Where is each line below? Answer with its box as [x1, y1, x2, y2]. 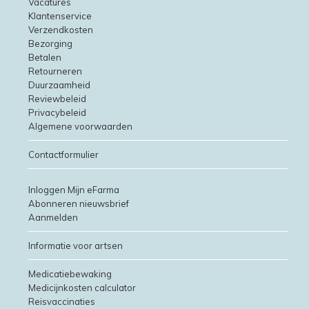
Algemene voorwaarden [28, 121, 132, 132]
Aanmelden [28, 212, 78, 223]
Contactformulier [28, 149, 99, 161]
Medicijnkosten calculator [28, 282, 136, 294]
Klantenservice [28, 10, 92, 22]
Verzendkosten [28, 24, 93, 36]
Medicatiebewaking [28, 268, 112, 280]
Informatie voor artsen [28, 240, 123, 252]
